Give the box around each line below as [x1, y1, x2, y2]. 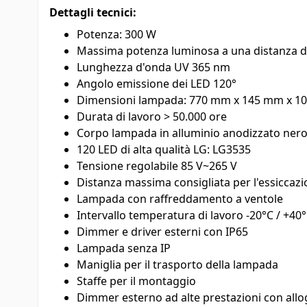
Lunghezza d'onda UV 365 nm [77, 59, 230, 75]
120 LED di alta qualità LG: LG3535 [77, 141, 251, 157]
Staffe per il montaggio [77, 273, 196, 288]
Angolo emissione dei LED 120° [77, 75, 236, 91]
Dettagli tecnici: [49, 4, 136, 20]
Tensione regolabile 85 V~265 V [77, 158, 237, 173]
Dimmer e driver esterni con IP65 [77, 223, 248, 239]
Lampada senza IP [77, 240, 171, 256]
